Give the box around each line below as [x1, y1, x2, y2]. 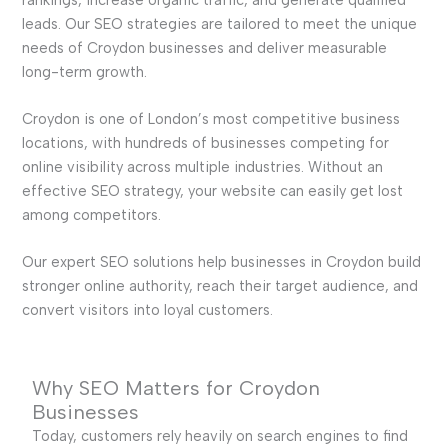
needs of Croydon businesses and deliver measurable [21, 38, 387, 57]
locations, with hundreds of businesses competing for [21, 133, 389, 152]
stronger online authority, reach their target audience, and [21, 277, 418, 296]
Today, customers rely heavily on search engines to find [31, 426, 408, 445]
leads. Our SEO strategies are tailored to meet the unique [21, 14, 417, 33]
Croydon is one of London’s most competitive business [21, 109, 400, 128]
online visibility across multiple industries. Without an [21, 157, 383, 176]
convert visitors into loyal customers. [21, 301, 273, 320]
